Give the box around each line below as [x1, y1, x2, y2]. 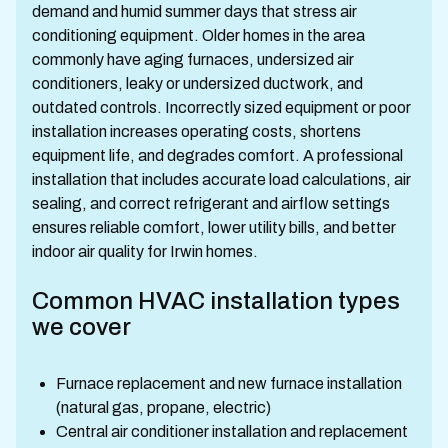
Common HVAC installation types [32, 288, 400, 314]
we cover [32, 314, 131, 340]
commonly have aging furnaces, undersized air [32, 51, 354, 68]
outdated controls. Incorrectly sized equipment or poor [32, 99, 411, 116]
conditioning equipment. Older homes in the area [32, 27, 365, 44]
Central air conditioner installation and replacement [56, 423, 408, 440]
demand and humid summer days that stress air [32, 3, 357, 20]
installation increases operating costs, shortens [32, 123, 361, 140]
